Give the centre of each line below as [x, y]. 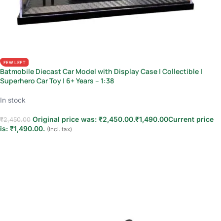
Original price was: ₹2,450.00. [84, 119]
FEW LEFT [14, 63]
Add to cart [23, 144]
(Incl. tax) [59, 129]
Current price [191, 119]
